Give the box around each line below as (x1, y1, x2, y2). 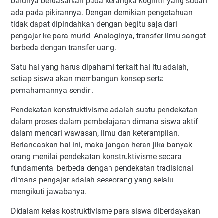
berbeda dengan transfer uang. (11, 43, 116, 52)
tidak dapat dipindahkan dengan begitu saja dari (11, 19, 177, 29)
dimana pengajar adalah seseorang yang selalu (11, 175, 174, 184)
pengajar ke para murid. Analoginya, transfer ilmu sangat (11, 31, 206, 40)
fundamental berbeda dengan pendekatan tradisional (11, 163, 193, 173)
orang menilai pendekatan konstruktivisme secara (11, 152, 182, 161)
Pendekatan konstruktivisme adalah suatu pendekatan (11, 105, 198, 114)
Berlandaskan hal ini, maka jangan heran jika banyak (11, 140, 192, 149)
